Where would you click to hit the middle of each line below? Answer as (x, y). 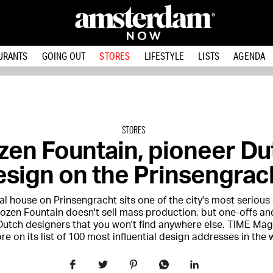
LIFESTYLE (164, 56)
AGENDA (250, 56)
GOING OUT (64, 56)
